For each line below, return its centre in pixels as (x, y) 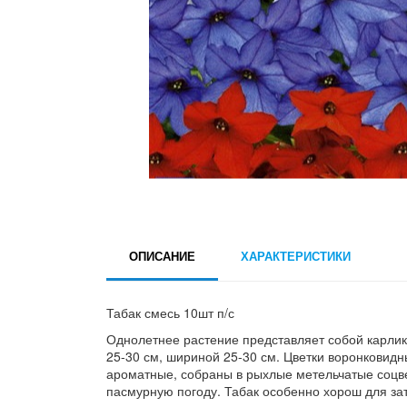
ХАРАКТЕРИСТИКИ (296, 255)
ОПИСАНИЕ (162, 255)
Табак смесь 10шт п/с (170, 312)
